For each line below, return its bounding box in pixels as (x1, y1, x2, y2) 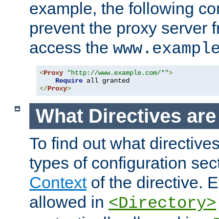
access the (29, 38, 113, 57)
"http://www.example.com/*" (67, 69, 169, 77)
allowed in (29, 192, 109, 211)
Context (29, 173, 87, 192)
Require (55, 77, 83, 85)
